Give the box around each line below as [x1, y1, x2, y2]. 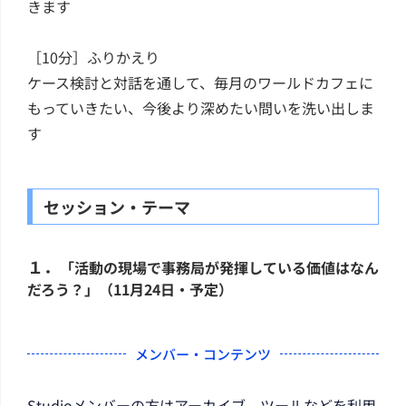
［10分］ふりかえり [27, 45, 159, 68]
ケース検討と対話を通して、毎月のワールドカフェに [27, 71, 373, 93]
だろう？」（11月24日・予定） [27, 277, 233, 300]
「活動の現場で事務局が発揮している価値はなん [60, 256, 379, 278]
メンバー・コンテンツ [135, 343, 271, 363]
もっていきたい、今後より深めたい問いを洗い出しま [27, 96, 374, 119]
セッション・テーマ [43, 194, 190, 218]
